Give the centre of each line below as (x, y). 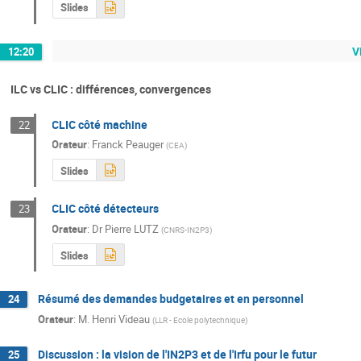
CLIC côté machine (100, 124)
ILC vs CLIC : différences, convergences (111, 89)
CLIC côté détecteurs (106, 209)
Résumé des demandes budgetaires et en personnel (171, 299)
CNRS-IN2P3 (187, 229)
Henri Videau (121, 319)
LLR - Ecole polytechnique (200, 320)
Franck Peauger (128, 145)
